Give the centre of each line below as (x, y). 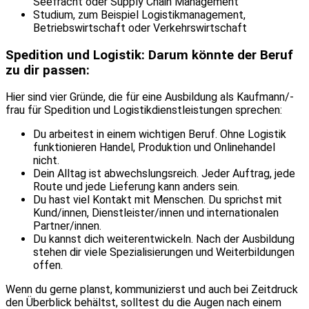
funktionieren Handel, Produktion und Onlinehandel (154, 148)
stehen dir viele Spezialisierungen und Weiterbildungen (164, 252)
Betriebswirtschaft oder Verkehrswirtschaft (140, 28)
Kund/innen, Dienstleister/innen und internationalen (156, 213)
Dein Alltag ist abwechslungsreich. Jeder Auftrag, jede (164, 174)
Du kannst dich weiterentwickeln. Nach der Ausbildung (164, 239)
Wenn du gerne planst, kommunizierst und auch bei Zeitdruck (152, 290)
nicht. (46, 161)
